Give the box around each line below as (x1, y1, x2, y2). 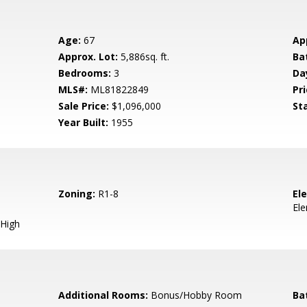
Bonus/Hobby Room (148, 288, 243, 302)
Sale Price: (58, 99, 110, 112)
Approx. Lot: (58, 50, 119, 63)
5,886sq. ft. (118, 50, 170, 63)
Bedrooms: (58, 66, 112, 79)
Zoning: (58, 187, 96, 200)
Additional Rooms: (58, 288, 149, 302)
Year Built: (58, 116, 109, 129)
